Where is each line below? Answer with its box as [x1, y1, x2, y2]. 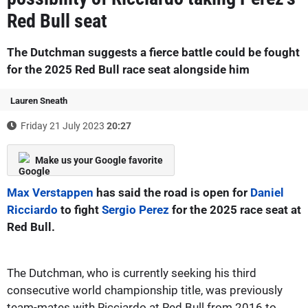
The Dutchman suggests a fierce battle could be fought [7, 45, 300, 59]
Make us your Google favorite [35, 154, 163, 166]
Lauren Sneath [10, 95, 67, 106]
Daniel [250, 185, 284, 199]
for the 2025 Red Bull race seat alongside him [7, 62, 250, 76]
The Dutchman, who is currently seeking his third [7, 265, 256, 280]
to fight [58, 202, 102, 217]
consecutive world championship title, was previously [7, 283, 283, 297]
